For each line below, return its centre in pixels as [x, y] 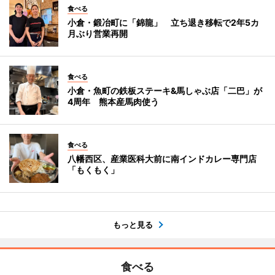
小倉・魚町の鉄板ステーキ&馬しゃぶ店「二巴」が [165, 90]
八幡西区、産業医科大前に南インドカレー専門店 [162, 158]
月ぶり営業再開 [98, 33]
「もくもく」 [93, 169]
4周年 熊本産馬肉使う [113, 101]
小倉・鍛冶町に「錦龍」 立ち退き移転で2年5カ [163, 22]
